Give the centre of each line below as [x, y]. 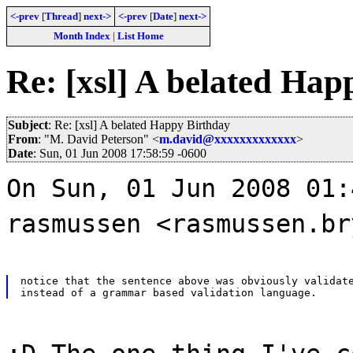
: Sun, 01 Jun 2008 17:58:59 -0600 [120, 153]
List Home [140, 36]
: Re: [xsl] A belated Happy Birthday [139, 124]
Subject [28, 124]
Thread [61, 16]
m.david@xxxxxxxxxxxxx [228, 139]
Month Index [82, 36]
